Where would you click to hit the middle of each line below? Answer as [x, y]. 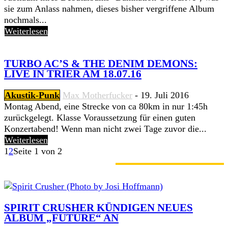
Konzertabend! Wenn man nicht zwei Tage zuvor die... [105, 129]
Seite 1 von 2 [38, 151]
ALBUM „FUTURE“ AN [61, 218]
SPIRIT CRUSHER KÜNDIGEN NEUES [98, 208]
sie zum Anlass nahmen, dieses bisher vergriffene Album [109, 9]
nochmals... [25, 20]
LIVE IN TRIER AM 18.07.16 [73, 74]
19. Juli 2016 [165, 95]
